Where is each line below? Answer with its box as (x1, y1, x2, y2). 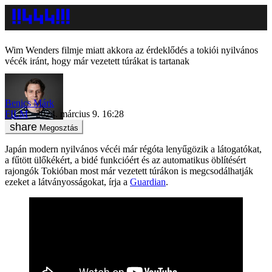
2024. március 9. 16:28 (36, 108, 124, 119)
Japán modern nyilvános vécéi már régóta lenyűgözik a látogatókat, (5, 143, 262, 154)
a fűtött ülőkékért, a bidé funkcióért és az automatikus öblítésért (5, 154, 246, 165)
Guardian (130, 176, 166, 187)
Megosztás (39, 123, 78, 132)
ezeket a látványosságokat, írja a (5, 176, 130, 187)
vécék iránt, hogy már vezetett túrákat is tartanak (5, 56, 189, 66)
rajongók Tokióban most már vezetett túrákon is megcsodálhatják (5, 165, 253, 176)
